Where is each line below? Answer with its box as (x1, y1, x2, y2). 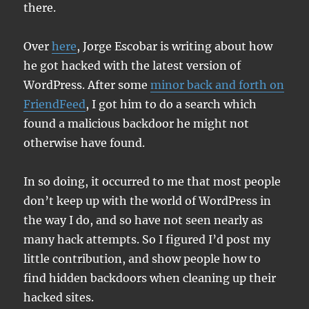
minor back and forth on (150, 78, 285, 92)
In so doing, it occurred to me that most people (23, 175, 281, 188)
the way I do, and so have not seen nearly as (23, 213, 263, 227)
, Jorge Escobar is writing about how (77, 39, 273, 53)
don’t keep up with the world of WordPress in (23, 194, 272, 208)
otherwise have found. (23, 136, 146, 150)
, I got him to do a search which (86, 97, 257, 111)
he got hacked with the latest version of (23, 59, 241, 72)
